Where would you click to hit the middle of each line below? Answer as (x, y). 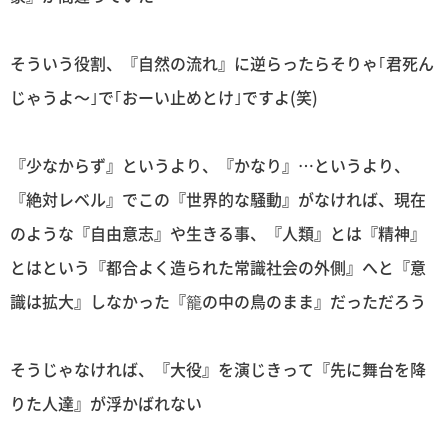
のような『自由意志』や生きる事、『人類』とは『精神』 (218, 233)
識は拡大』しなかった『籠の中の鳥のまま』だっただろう (218, 301)
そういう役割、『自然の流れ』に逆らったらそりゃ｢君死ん (222, 62)
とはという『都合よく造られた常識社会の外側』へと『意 (218, 267)
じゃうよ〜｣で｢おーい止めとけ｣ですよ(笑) (164, 96)
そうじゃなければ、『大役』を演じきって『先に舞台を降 (218, 369)
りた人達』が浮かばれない (106, 403)
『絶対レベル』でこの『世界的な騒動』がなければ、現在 (218, 199)
